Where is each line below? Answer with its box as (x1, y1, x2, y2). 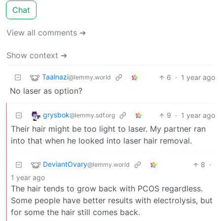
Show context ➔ (6, 50, 67, 61)
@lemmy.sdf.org (70, 111, 115, 119)
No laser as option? (10, 86, 82, 96)
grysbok (43, 110, 70, 119)
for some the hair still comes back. (11, 207, 140, 218)
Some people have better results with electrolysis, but (11, 195, 213, 206)
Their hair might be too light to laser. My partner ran (11, 124, 206, 134)
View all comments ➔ (6, 28, 86, 38)
